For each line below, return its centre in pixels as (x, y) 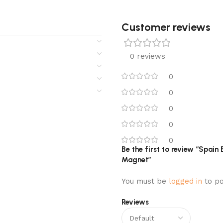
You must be (145, 181)
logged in (185, 181)
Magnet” (136, 160)
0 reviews (147, 56)
